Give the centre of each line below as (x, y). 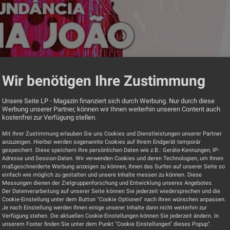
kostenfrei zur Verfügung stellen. (49, 118)
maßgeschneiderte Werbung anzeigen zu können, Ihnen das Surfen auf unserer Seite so (113, 167)
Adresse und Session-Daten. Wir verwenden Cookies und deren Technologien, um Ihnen (113, 159)
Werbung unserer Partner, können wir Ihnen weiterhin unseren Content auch (111, 109)
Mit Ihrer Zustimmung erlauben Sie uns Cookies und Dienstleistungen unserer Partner (112, 134)
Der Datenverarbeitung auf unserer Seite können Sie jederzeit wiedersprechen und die (111, 191)
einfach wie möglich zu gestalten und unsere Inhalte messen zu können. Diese (102, 175)
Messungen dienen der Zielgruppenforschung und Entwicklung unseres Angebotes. (108, 183)
